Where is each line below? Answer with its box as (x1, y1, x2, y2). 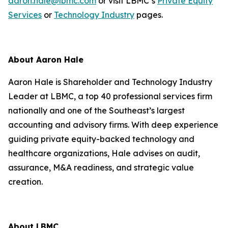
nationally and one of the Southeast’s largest (8, 105, 185, 116)
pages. (134, 10, 163, 20)
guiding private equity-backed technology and (8, 134, 194, 144)
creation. (8, 177, 43, 187)
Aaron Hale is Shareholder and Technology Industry (8, 77, 212, 87)
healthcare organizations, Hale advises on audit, (8, 148, 200, 158)
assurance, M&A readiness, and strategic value (8, 162, 194, 173)
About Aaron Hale (8, 54, 83, 65)
